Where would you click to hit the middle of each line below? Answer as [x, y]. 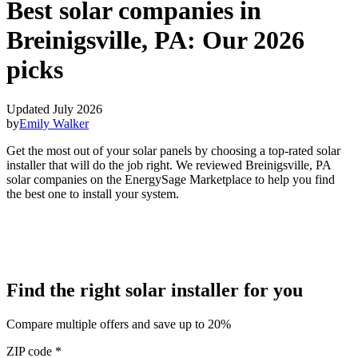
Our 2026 [253, 40]
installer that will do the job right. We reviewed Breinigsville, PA [169, 165]
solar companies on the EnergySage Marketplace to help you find [171, 179]
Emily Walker [54, 123]
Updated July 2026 [54, 109]
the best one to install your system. [93, 193]
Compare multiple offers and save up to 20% [119, 324]
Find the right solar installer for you [155, 290]
